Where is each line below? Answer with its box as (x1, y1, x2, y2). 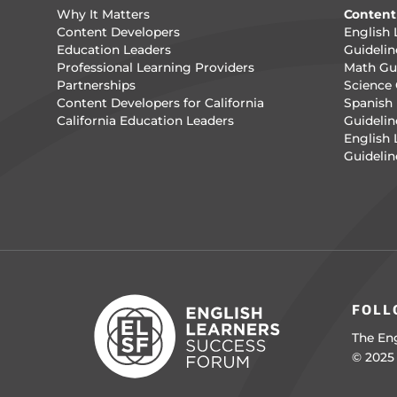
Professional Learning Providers (56, 60, 254, 75)
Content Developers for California (56, 96, 264, 111)
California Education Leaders (56, 113, 234, 128)
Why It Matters (56, 7, 150, 22)
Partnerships (56, 78, 136, 93)
